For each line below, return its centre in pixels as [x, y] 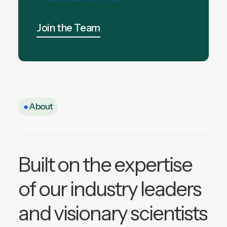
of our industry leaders [109, 189]
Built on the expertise [105, 164]
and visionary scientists [112, 213]
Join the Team [68, 28]
